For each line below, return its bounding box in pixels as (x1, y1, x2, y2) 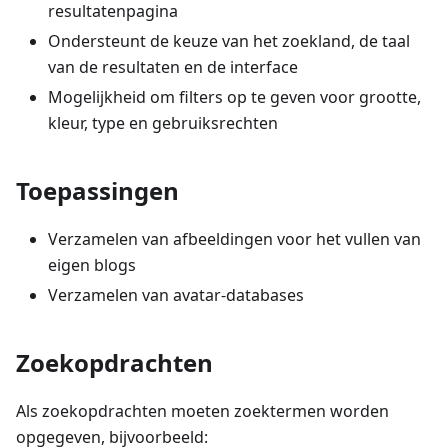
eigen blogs (48, 253, 136, 276)
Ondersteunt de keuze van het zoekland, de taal (48, 29, 410, 52)
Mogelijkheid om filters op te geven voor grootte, (48, 85, 421, 108)
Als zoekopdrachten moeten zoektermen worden (16, 399, 389, 422)
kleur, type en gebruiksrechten (48, 111, 278, 134)
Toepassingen (16, 173, 179, 207)
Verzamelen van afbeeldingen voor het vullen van (48, 227, 421, 250)
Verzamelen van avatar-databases (48, 283, 304, 306)
